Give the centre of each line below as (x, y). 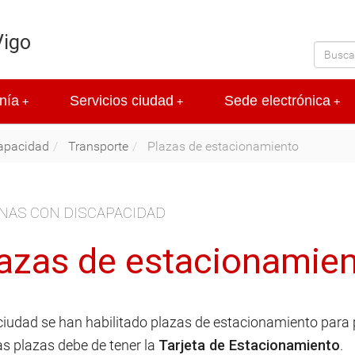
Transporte (98, 146)
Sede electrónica (277, 101)
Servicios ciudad (122, 101)
